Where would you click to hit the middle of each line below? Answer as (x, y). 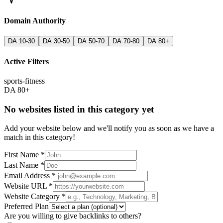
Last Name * (24, 165)
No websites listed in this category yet (79, 109)
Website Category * (35, 197)
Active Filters (26, 61)
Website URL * (28, 186)
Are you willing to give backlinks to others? (73, 216)
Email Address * (30, 176)
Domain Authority (35, 21)
